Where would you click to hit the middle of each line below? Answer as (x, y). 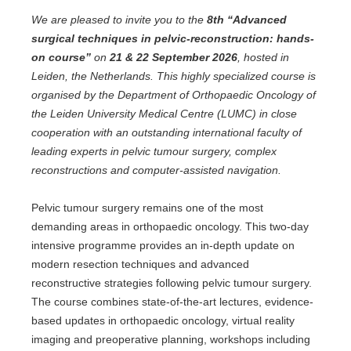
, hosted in (263, 57)
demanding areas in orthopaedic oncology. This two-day (170, 226)
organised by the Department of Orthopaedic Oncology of (174, 95)
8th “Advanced (247, 20)
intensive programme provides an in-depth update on (163, 245)
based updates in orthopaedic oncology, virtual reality (163, 320)
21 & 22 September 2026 (174, 57)
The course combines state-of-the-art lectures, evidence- (172, 302)
